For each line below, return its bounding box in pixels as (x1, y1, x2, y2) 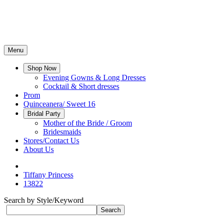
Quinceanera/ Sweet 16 (23, 100, 95, 108)
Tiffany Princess (23, 171, 73, 179)
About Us (23, 145, 54, 153)
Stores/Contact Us (23, 136, 79, 145)
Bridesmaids (43, 128, 81, 136)
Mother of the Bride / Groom (43, 119, 132, 127)
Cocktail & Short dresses (43, 82, 119, 90)
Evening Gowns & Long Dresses (43, 73, 146, 82)
